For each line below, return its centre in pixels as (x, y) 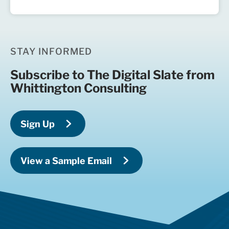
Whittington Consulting (78, 88)
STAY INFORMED (51, 51)
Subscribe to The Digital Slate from (112, 75)
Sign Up (38, 124)
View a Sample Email (66, 161)
